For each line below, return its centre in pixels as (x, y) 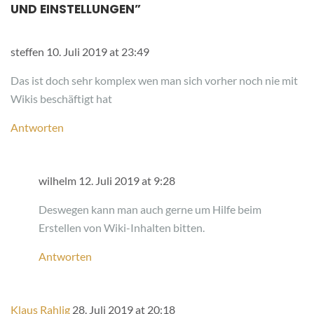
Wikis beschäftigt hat (61, 98)
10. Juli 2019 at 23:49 (98, 51)
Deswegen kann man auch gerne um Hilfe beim (150, 209)
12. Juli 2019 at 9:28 (127, 180)
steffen (28, 51)
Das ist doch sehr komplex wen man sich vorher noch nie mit (154, 80)
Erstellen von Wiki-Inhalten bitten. (122, 227)
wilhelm (59, 180)
